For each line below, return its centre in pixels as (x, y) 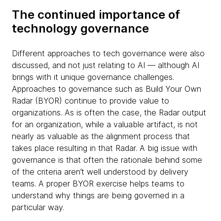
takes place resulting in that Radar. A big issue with (105, 148)
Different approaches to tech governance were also (108, 53)
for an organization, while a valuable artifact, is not (105, 124)
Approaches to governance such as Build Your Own (107, 89)
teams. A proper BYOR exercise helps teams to (98, 184)
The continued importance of (96, 15)
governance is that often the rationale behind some (107, 160)
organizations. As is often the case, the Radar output (109, 112)
